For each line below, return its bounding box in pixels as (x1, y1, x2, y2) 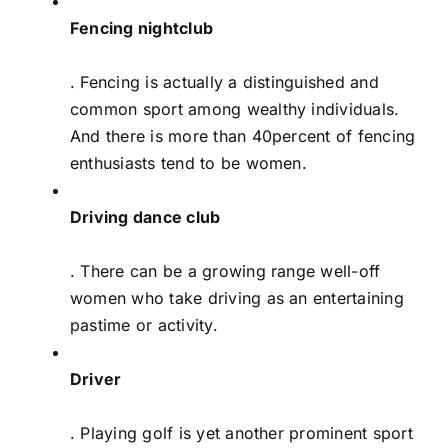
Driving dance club (70, 206, 221, 227)
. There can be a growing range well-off (70, 260, 381, 281)
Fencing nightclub (70, 17, 214, 38)
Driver (70, 368, 122, 389)
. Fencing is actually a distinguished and (70, 71, 379, 92)
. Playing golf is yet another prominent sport (70, 422, 413, 443)
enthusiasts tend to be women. (70, 152, 307, 173)
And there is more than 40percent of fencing (70, 125, 416, 146)
